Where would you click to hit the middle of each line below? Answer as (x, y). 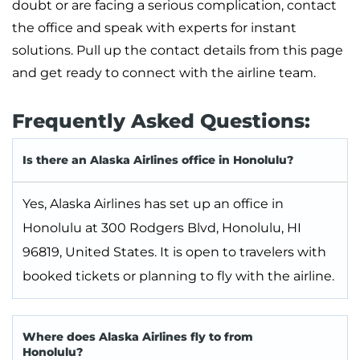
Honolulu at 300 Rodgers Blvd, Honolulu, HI (162, 228)
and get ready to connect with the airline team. (164, 73)
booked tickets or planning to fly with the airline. (178, 276)
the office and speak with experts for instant (154, 28)
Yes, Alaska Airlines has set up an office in (153, 204)
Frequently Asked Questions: (161, 121)
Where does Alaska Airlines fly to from (138, 337)
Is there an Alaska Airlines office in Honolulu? (158, 160)
